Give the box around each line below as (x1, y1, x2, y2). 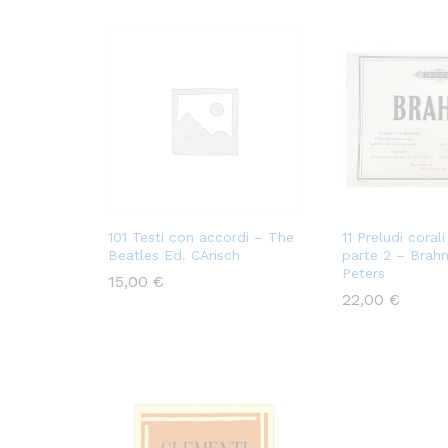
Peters (342, 265, 385, 282)
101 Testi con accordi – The (108, 229, 294, 246)
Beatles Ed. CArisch (108, 247, 240, 264)
